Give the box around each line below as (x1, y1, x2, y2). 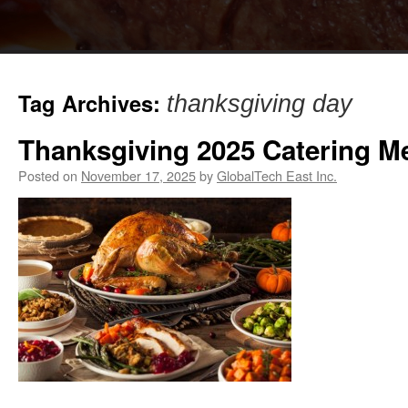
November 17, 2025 (81, 166, 196, 185)
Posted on (18, 166, 77, 185)
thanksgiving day (167, 89, 352, 117)
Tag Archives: (18, 87, 167, 118)
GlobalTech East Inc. (217, 166, 337, 185)
